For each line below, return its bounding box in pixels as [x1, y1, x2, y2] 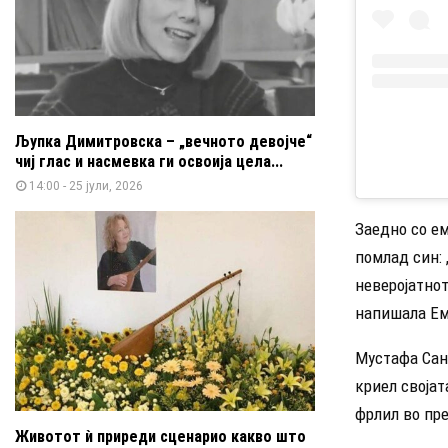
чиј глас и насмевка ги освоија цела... [15, 151, 283, 171]
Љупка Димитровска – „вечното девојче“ [15, 131, 312, 151]
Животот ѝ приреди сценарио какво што [15, 426, 306, 446]
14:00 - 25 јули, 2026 [29, 178, 143, 193]
